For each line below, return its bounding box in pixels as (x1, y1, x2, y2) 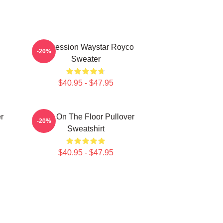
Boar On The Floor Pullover (37, 112, 134, 121)
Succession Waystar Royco (37, 43, 134, 51)
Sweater (71, 55, 101, 63)
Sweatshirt (67, 124, 105, 133)
